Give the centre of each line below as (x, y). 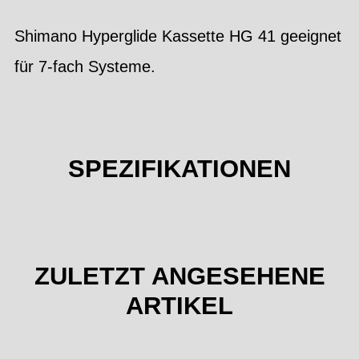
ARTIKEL (179, 305)
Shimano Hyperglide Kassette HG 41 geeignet (178, 36)
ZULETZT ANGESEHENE (179, 276)
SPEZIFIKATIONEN (179, 169)
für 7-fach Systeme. (85, 67)
